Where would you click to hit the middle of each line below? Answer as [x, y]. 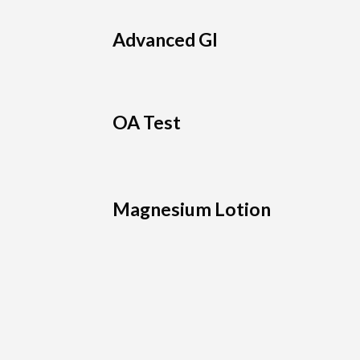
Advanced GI [166, 40]
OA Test [147, 123]
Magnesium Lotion [192, 209]
